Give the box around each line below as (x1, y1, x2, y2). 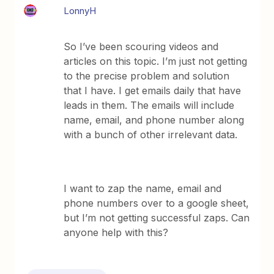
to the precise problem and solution (64, 70, 230, 82)
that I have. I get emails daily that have (64, 84, 242, 97)
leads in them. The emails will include (64, 99, 235, 111)
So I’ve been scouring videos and (64, 40, 219, 53)
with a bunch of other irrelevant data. (64, 128, 241, 141)
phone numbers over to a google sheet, (64, 197, 250, 209)
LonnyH (64, 5, 97, 17)
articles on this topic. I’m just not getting (64, 55, 248, 67)
